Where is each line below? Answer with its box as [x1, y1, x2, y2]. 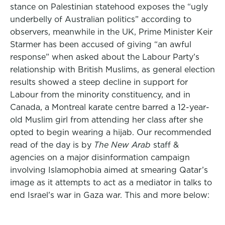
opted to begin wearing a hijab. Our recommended [10, 128, 211, 137]
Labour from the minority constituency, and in [10, 90, 190, 99]
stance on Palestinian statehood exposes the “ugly [10, 2, 208, 12]
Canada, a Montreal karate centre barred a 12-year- [10, 102, 209, 112]
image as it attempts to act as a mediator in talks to [10, 178, 212, 187]
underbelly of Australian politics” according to [10, 15, 191, 24]
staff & [153, 140, 179, 150]
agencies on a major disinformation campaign [10, 153, 190, 162]
